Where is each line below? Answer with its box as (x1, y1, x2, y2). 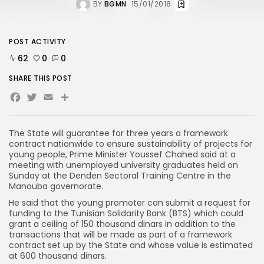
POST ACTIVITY (9, 37, 66, 47)
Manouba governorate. (9, 180, 103, 193)
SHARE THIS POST (9, 73, 72, 84)
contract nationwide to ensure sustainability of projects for (9, 138, 252, 150)
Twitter (25, 87, 87, 114)
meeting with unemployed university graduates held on (9, 159, 238, 171)
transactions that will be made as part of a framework (9, 229, 232, 241)
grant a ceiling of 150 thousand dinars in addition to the (9, 218, 236, 230)
